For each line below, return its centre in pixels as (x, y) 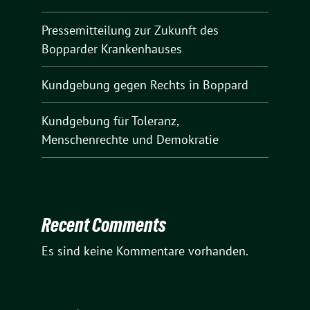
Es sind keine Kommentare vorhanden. (145, 251)
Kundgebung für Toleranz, (110, 120)
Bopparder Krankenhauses (112, 48)
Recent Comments (104, 225)
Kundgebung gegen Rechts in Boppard (145, 84)
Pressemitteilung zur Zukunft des (130, 30)
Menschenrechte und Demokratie (130, 139)
